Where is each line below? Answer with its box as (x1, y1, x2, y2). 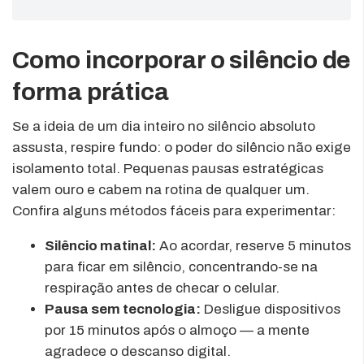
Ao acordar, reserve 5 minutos (156, 237, 351, 253)
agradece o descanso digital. (45, 343, 231, 359)
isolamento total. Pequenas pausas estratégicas (12, 160, 323, 176)
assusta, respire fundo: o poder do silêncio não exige (12, 139, 351, 155)
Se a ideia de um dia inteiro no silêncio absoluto (12, 118, 315, 134)
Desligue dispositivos (201, 301, 340, 317)
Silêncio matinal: (45, 237, 156, 253)
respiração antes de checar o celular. (45, 279, 279, 296)
